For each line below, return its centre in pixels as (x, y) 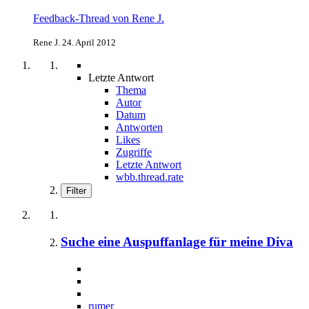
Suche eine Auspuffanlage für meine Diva (177, 241)
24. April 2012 (89, 43)
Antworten (139, 128)
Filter (76, 191)
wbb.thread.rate (150, 177)
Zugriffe (134, 152)
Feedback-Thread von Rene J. (99, 19)
